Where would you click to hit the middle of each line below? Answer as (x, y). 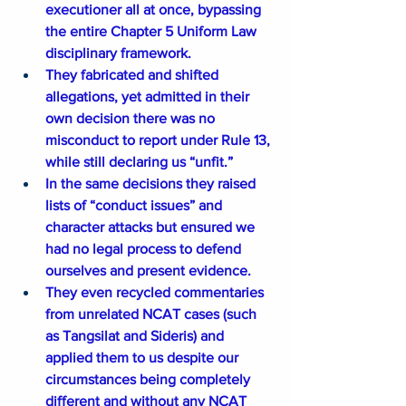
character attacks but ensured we (152, 227)
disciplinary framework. (118, 53)
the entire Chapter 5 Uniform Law (153, 32)
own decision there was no (132, 119)
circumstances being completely (150, 380)
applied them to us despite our (144, 358)
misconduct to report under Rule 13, (159, 140)
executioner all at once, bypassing (155, 10)
